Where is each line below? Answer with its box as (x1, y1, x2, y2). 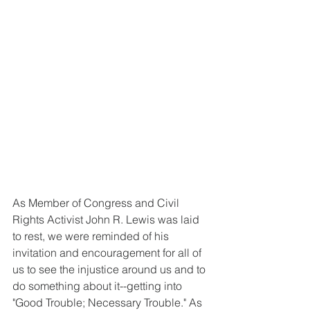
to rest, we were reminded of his (12, 229, 172, 243)
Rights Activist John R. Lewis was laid (12, 212, 202, 226)
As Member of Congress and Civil (12, 196, 182, 210)
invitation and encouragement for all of (12, 246, 204, 259)
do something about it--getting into (12, 279, 185, 293)
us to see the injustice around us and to (12, 262, 208, 276)
